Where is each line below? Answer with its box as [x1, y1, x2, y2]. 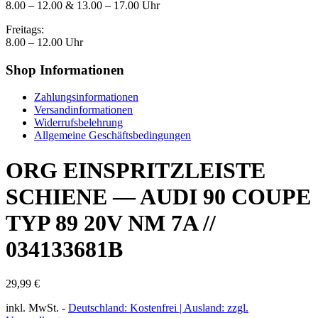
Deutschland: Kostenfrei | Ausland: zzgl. [68, 302, 248, 314]
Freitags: [6, 23, 44, 35]
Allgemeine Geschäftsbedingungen [34, 129, 191, 142]
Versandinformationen [34, 104, 133, 116]
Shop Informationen [6, 62, 124, 77]
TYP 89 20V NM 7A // [6, 209, 216, 236]
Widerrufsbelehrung [34, 116, 123, 129]
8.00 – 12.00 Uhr [6, 35, 83, 48]
